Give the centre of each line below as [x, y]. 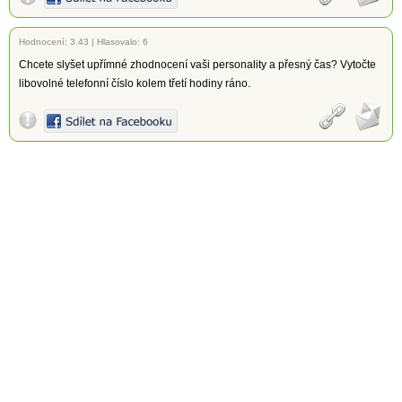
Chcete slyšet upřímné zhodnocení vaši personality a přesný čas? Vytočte [197, 65]
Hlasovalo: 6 [122, 42]
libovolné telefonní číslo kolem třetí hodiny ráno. [135, 83]
